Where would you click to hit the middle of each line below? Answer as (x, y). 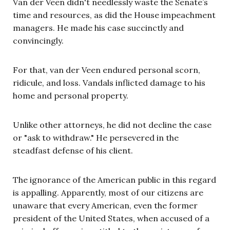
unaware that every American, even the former (105, 206)
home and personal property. (72, 96)
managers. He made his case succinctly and (98, 28)
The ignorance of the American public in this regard (114, 180)
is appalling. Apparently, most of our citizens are (108, 193)
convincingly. (38, 41)
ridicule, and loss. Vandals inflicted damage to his (109, 83)
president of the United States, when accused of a (111, 218)
